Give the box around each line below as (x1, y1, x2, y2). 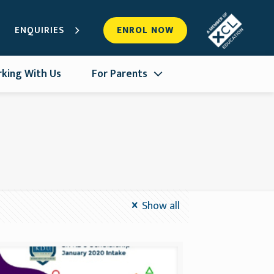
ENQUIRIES (14, 22, 64, 38)
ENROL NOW (116, 23, 174, 39)
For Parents (91, 64, 147, 83)
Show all (142, 196, 180, 215)
